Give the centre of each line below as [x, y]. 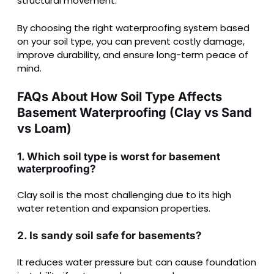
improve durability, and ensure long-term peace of [133, 54]
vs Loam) [44, 129]
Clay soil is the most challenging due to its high [124, 195]
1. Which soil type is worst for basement [119, 156]
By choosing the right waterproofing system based [133, 28]
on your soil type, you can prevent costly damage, [131, 41]
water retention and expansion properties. [114, 209]
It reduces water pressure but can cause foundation [137, 262]
